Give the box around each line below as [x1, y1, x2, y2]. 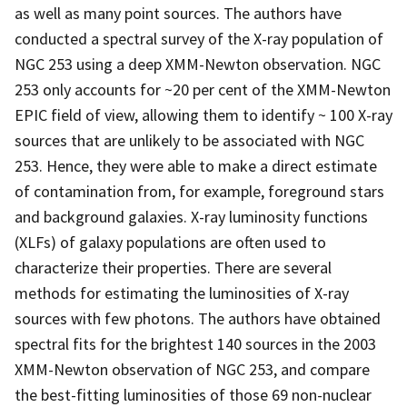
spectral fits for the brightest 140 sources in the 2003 [15, 333, 376, 354]
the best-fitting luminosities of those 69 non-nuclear [15, 383, 372, 405]
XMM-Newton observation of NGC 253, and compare [15, 358, 370, 380]
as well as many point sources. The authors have [15, 2, 342, 24]
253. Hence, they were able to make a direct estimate [15, 154, 377, 176]
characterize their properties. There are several [15, 256, 332, 278]
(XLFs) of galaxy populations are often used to [15, 231, 326, 253]
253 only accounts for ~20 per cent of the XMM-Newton [15, 78, 391, 100]
